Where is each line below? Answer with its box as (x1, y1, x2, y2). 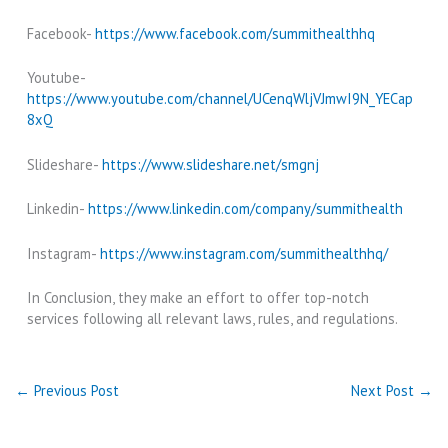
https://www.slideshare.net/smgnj (102, 154, 320, 174)
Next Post (351, 380, 419, 400)
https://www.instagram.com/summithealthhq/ (100, 243, 389, 263)
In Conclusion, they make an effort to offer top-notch (27, 287, 370, 307)
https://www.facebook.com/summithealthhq (95, 24, 376, 44)
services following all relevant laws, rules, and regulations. (27, 308, 399, 328)
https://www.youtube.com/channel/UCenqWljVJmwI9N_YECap (27, 89, 414, 109)
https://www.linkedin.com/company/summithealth (88, 199, 404, 219)
